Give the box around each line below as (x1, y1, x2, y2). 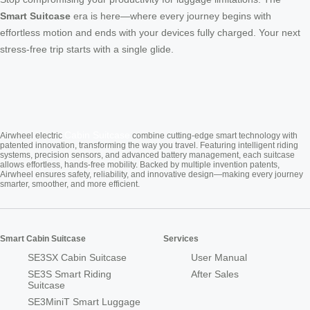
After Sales (191, 268, 239, 280)
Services (163, 234, 199, 244)
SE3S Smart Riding (28, 268, 111, 280)
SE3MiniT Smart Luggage (28, 296, 140, 308)
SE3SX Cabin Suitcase (28, 252, 127, 264)
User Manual (191, 252, 247, 264)
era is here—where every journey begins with (71, 10, 271, 22)
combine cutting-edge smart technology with (130, 131, 298, 141)
